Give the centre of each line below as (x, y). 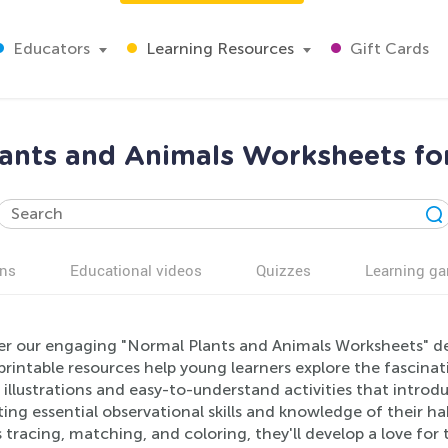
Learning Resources (218, 48)
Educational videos (136, 270)
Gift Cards (387, 48)
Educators (49, 48)
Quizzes (283, 270)
